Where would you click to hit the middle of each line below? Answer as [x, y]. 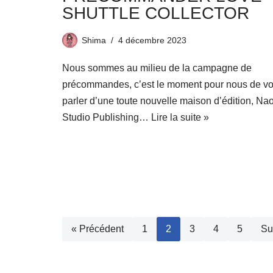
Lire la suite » [180, 118]
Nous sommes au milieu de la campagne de [157, 68]
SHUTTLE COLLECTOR [156, 13]
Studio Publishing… [107, 118]
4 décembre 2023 [152, 41]
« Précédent [97, 229]
